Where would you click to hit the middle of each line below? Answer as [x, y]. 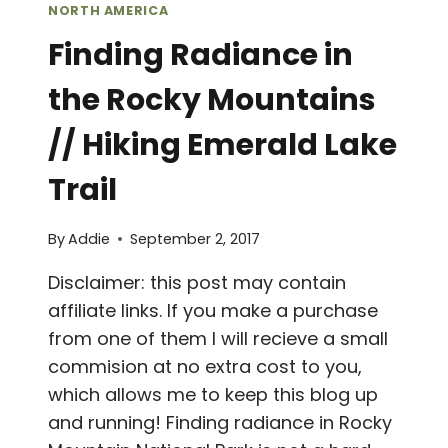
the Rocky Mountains [212, 100]
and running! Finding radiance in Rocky [220, 422]
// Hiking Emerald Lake [222, 145]
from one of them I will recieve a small [218, 338]
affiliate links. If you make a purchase [213, 310]
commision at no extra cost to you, [205, 366]
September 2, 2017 [195, 238]
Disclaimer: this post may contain [197, 282]
